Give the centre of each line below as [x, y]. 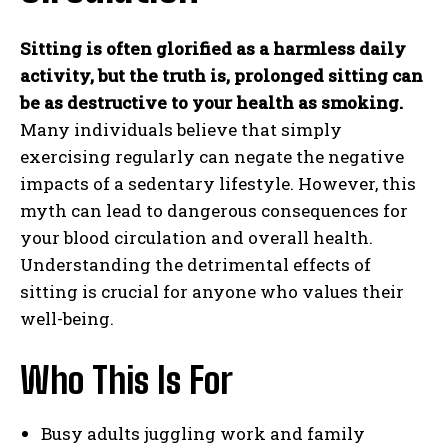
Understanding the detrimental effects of [195, 264]
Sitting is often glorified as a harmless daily [213, 48]
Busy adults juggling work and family [203, 433]
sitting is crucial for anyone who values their [212, 291]
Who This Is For [126, 380]
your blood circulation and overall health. [196, 237]
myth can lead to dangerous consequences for [214, 210]
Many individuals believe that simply [181, 129]
